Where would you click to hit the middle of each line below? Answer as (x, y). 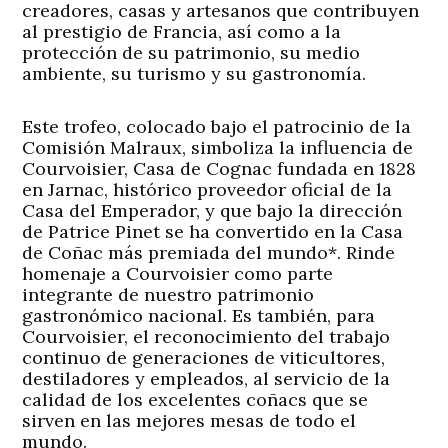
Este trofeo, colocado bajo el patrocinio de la (217, 126)
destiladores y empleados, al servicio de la (206, 378)
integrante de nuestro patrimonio (168, 294)
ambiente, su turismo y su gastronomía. (194, 73)
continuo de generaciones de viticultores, (204, 357)
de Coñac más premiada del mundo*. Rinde (209, 252)
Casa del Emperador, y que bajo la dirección (212, 210)
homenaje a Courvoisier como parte (178, 273)
